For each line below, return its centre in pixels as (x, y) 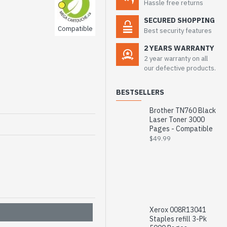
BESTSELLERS (140, 92)
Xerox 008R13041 (178, 210)
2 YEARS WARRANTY (179, 48)
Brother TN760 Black (182, 110)
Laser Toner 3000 (177, 120)
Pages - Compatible (181, 129)
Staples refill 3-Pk (178, 219)
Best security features (178, 31)
